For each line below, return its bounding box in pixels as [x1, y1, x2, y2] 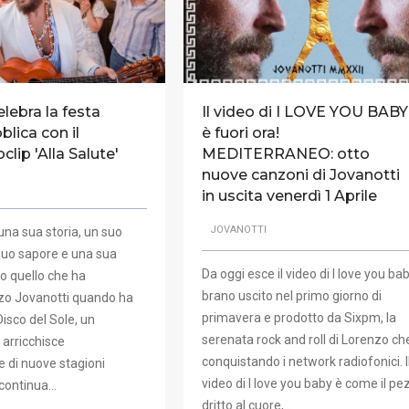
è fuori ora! [201, 123, 279, 142]
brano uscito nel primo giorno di [201, 288, 382, 304]
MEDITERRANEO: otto [201, 144, 370, 163]
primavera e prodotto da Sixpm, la [201, 310, 396, 326]
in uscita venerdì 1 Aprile [201, 186, 377, 204]
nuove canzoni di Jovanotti [201, 165, 400, 184]
